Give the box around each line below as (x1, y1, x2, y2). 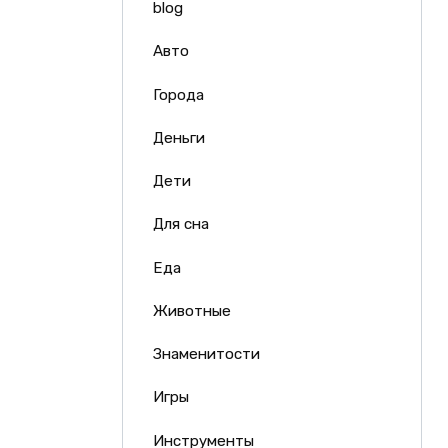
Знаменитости (152, 345, 260, 364)
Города (152, 85, 204, 104)
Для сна (152, 215, 209, 234)
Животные (152, 301, 231, 320)
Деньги (152, 128, 205, 147)
